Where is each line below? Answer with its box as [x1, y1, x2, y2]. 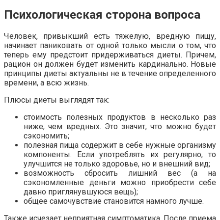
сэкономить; [24, 131, 69, 140]
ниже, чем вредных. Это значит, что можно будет [24, 121, 216, 131]
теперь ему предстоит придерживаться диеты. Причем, [4, 50, 216, 59]
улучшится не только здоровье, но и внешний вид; [24, 159, 210, 168]
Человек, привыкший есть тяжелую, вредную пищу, [4, 31, 216, 41]
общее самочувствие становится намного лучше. [24, 196, 204, 206]
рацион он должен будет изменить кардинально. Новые [4, 59, 216, 69]
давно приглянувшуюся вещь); [24, 187, 138, 196]
